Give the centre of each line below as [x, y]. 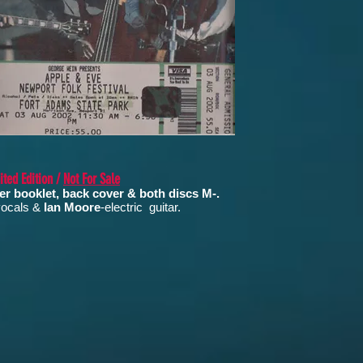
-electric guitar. [141, 207]
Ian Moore [72, 207]
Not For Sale [92, 179]
